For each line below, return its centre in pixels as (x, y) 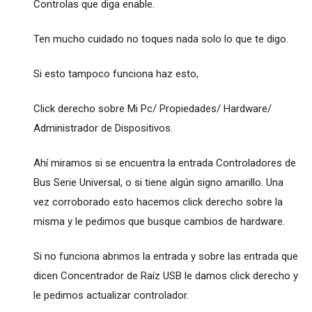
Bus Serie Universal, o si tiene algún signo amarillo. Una (158, 182)
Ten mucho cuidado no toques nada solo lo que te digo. (161, 39)
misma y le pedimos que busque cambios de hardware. (159, 221)
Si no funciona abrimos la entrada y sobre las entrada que (165, 256)
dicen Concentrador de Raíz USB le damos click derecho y (165, 275)
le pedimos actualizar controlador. (111, 295)
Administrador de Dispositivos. (103, 128)
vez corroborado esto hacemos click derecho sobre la (158, 202)
